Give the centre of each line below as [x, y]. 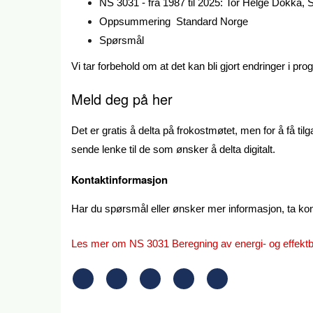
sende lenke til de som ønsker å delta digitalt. [173, 149]
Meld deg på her [122, 99]
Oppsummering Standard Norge [174, 22]
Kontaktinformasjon [119, 180]
